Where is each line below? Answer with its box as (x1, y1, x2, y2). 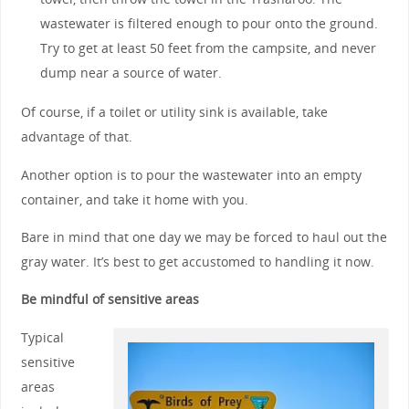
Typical (20, 328, 64, 346)
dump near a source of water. (40, 63, 223, 81)
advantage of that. (20, 128, 132, 146)
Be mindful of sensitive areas (20, 290, 199, 309)
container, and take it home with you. (20, 190, 248, 208)
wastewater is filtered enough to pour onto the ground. (40, 14, 379, 32)
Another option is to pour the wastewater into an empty (20, 165, 362, 184)
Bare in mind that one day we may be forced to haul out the (20, 227, 387, 246)
